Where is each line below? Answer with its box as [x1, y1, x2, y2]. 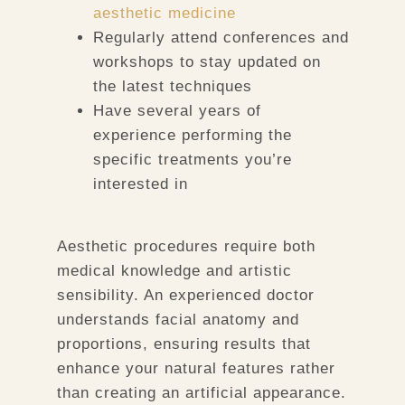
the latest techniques [92, 78, 252, 96]
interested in [92, 175, 188, 193]
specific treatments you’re [92, 151, 292, 169]
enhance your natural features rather [56, 359, 335, 377]
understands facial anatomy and [56, 310, 299, 328]
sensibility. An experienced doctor [56, 286, 315, 304]
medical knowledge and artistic [56, 261, 292, 279]
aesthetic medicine [92, 5, 236, 23]
